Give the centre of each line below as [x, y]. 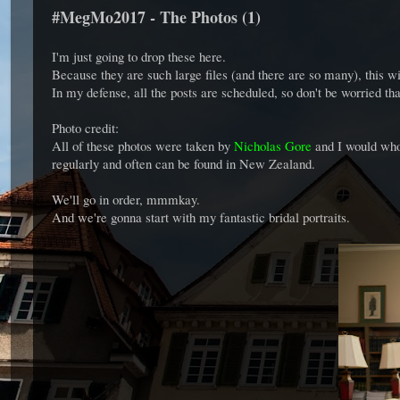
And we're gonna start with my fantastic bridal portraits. [201, 217]
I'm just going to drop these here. [139, 56]
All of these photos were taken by [143, 145]
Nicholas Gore [273, 145]
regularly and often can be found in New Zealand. [183, 163]
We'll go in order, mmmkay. [126, 199]
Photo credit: [85, 127]
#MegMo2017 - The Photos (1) [156, 17]
